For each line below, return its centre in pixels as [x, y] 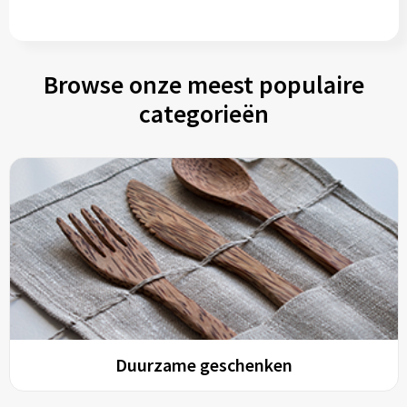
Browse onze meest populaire [203, 84]
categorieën [203, 114]
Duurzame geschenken [203, 365]
